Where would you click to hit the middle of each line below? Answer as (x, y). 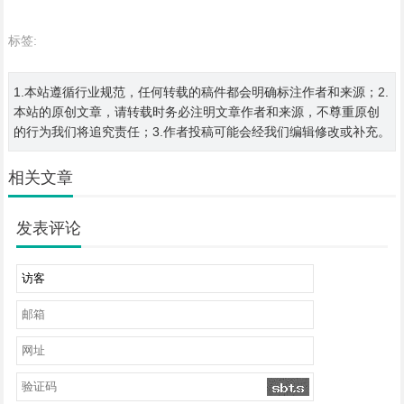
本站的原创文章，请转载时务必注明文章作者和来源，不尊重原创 (196, 111)
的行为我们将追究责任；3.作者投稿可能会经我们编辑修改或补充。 (202, 131)
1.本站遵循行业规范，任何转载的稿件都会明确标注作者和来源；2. (201, 92)
